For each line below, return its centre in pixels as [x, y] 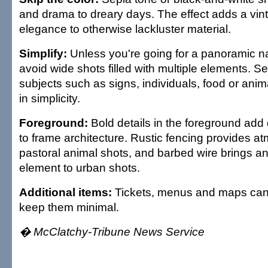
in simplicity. [50, 98]
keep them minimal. [69, 207]
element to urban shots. [80, 167]
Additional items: [66, 192]
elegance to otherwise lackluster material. [125, 29]
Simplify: [43, 53]
